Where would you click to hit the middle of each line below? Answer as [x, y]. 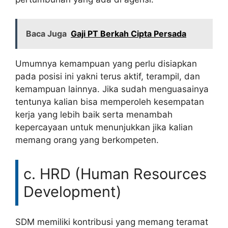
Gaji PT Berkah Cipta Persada [129, 34]
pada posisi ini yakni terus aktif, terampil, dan [108, 76]
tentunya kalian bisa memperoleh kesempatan [110, 102]
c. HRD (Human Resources [115, 174]
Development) [73, 191]
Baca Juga [46, 34]
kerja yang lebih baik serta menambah [94, 115]
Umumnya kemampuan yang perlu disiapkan [106, 64]
